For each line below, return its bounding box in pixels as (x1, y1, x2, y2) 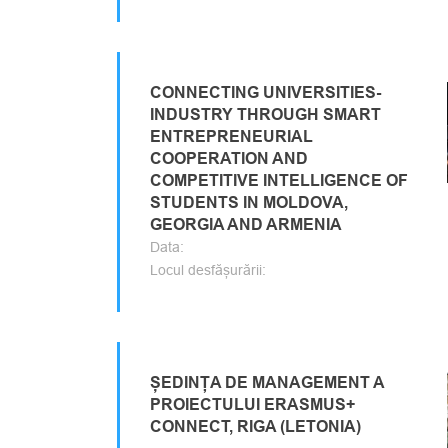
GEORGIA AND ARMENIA (150, 215, 342, 234)
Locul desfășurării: (150, 262, 266, 278)
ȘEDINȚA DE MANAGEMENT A (150, 373, 384, 392)
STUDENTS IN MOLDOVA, (150, 193, 348, 212)
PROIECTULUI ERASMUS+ (150, 395, 355, 414)
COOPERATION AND (150, 149, 308, 168)
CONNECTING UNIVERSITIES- (150, 83, 381, 102)
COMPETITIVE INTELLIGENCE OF (150, 171, 408, 190)
